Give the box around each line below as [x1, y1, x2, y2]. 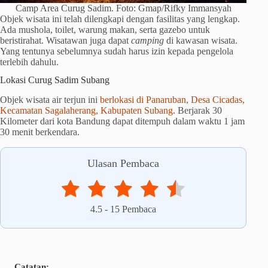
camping [131, 35, 164, 45]
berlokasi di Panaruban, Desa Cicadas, [100, 95, 245, 105]
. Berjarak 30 [173, 105, 222, 116]
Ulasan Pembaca [87, 157, 160, 170]
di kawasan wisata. [164, 35, 237, 45]
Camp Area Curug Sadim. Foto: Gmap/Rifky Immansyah [15, 2, 232, 13]
